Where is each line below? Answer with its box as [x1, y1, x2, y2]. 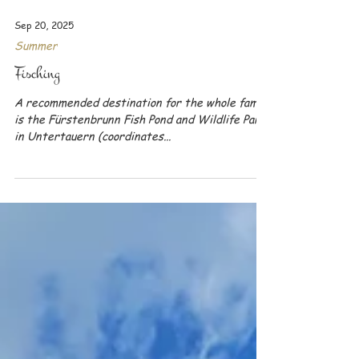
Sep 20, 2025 [14, 91, 74, 105]
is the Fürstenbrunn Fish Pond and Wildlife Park [14, 184, 266, 200]
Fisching [14, 135, 60, 158]
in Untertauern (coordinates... [14, 200, 171, 216]
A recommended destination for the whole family [14, 167, 270, 183]
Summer [14, 110, 58, 126]
